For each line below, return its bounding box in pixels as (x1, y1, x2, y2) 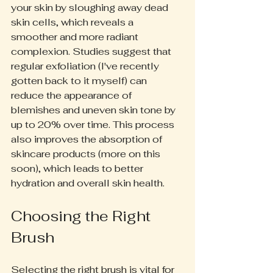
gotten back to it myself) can (11, 74, 149, 87)
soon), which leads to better (11, 161, 146, 175)
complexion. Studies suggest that (11, 44, 174, 58)
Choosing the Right (11, 206, 154, 225)
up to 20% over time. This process (11, 118, 177, 131)
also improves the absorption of (11, 132, 165, 146)
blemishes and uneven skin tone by (11, 103, 178, 116)
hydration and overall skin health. (11, 176, 165, 190)
